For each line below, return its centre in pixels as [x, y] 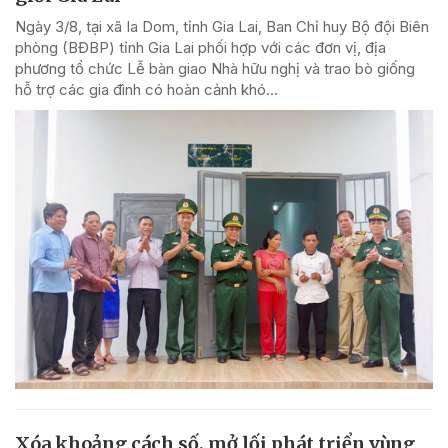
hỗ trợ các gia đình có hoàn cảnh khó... [146, 90]
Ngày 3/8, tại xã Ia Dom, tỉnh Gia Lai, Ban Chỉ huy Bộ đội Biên [222, 27]
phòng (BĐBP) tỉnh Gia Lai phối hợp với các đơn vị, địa [200, 48]
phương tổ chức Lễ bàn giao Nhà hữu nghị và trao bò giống [215, 69]
